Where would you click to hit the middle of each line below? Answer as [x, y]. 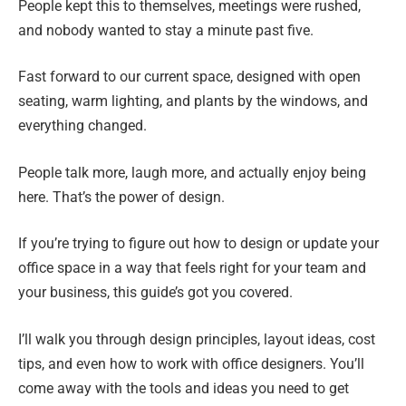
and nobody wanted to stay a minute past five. [166, 30]
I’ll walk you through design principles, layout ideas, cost [197, 339]
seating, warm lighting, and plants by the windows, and [193, 101]
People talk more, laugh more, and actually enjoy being [192, 172]
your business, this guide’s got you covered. [155, 293]
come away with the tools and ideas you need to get [184, 388]
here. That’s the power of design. [121, 197]
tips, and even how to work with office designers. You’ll [191, 363]
